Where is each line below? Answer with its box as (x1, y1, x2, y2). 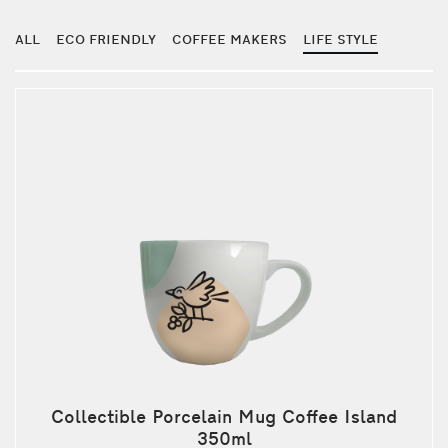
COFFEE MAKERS (172, 34, 287, 47)
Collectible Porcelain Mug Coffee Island (51, 410, 397, 428)
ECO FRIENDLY (56, 34, 156, 47)
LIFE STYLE (303, 34, 378, 47)
